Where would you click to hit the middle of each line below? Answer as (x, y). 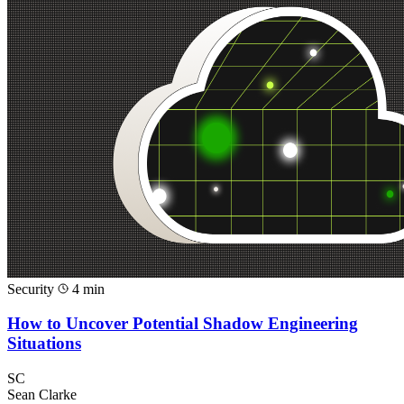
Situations (44, 344)
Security (32, 289)
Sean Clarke (42, 395)
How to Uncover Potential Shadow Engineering (183, 324)
